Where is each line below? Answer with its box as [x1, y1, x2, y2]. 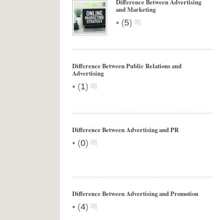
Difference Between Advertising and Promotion [72, 189, 198, 198]
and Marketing [116, 5, 156, 14]
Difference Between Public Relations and [72, 61, 182, 70]
